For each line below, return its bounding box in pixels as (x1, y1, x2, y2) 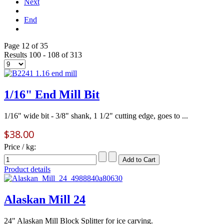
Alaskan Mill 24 (4, 192, 85, 206)
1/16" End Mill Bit (4, 87, 99, 101)
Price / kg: (4, 142, 36, 151)
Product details (4, 164, 50, 173)
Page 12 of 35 (4, 41, 48, 50)
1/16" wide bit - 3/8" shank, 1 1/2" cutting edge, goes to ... (4, 111, 188, 120)
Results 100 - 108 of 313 (4, 50, 82, 59)
